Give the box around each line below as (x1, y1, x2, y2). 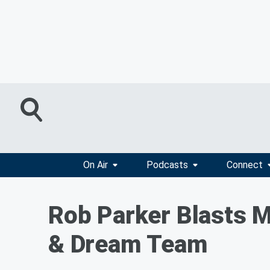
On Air (83, 159, 108, 171)
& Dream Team (48, 230, 208, 259)
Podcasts (146, 159, 188, 171)
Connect (226, 159, 263, 171)
